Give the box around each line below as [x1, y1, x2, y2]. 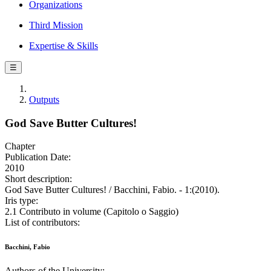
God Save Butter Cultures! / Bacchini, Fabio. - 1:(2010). [5, 184, 220, 195]
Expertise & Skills [29, 41, 98, 51]
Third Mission [29, 20, 83, 30]
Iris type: [5, 195, 38, 206]
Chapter [5, 141, 35, 152]
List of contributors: [5, 217, 80, 228]
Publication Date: [5, 152, 71, 163]
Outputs [29, 94, 59, 105]
